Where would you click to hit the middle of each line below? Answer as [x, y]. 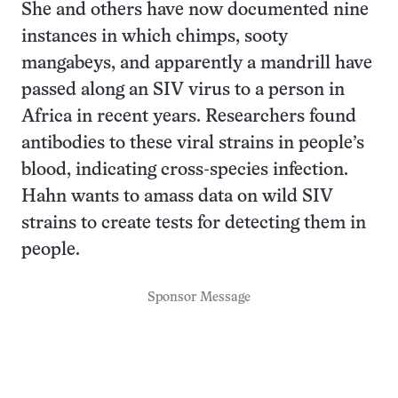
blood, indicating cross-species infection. [185, 170]
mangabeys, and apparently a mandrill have [197, 64]
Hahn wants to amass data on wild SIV [177, 197]
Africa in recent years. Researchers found [189, 117]
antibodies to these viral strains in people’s [193, 143]
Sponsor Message [199, 298]
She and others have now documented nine [195, 10]
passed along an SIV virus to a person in [183, 90]
